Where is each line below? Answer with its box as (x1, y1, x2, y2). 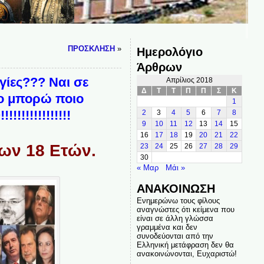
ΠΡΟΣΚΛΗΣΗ (67, 44, 115, 53)
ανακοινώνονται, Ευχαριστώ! (136, 249, 237, 258)
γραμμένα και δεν (136, 223, 197, 232)
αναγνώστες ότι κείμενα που (136, 205, 235, 214)
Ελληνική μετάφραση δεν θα (136, 240, 234, 249)
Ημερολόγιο (136, 45, 203, 58)
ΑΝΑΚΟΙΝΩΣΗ (136, 181, 215, 195)
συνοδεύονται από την (136, 232, 213, 240)
